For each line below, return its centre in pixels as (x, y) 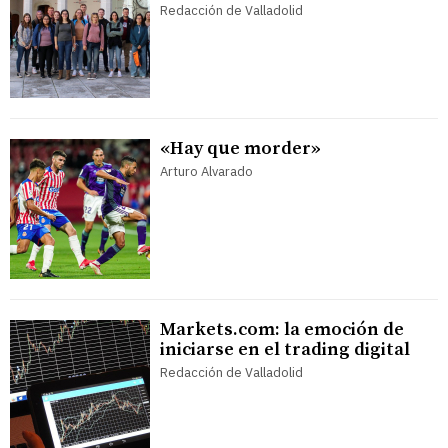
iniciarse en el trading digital (285, 350)
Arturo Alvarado (206, 172)
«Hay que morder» (240, 149)
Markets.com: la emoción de (282, 330)
